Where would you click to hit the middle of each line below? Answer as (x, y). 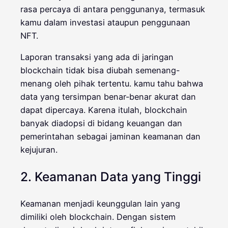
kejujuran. (39, 150)
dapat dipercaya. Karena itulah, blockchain (104, 110)
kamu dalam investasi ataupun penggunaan (105, 23)
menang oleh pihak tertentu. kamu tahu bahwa (112, 84)
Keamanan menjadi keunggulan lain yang (100, 204)
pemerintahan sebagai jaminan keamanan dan (110, 137)
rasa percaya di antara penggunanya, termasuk (113, 9)
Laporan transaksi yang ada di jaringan (97, 57)
